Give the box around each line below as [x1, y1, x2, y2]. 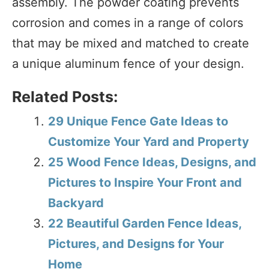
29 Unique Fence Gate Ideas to [48, 113, 228, 128]
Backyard [48, 195, 104, 210]
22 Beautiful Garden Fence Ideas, [48, 216, 241, 231]
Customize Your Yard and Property [48, 134, 249, 149]
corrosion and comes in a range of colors [12, 15, 243, 30]
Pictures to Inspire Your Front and [48, 175, 242, 190]
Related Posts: [12, 87, 118, 106]
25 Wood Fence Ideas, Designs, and [48, 154, 256, 169]
